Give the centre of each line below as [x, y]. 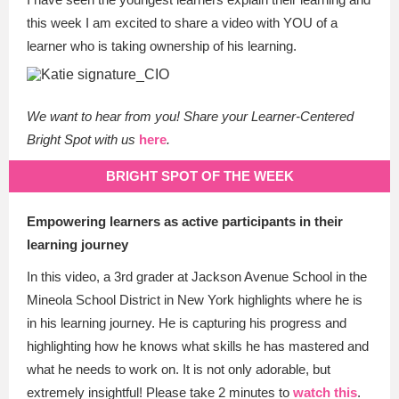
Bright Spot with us [83, 139]
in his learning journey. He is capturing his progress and [187, 323]
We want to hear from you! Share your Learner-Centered [190, 116]
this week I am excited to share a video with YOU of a [182, 23]
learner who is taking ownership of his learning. [163, 46]
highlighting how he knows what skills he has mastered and [198, 346]
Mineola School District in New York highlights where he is [195, 300]
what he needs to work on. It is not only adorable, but [179, 369]
